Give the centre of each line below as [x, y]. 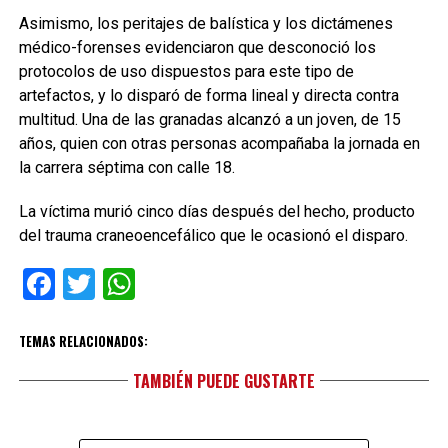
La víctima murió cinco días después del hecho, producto [216, 211]
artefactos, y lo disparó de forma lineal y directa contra [208, 95]
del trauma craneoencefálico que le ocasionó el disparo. [213, 235]
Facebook [121, 284]
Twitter [143, 284]
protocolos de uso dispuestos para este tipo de [186, 71]
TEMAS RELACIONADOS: [83, 341]
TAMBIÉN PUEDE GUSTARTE [223, 381]
